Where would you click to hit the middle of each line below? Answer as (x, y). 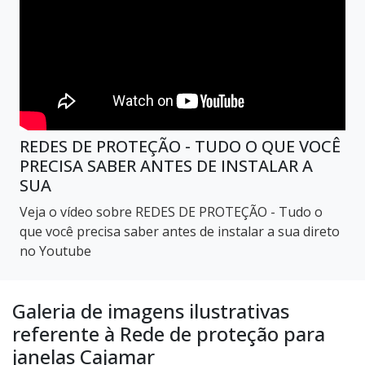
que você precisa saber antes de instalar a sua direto (180, 232)
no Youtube (55, 251)
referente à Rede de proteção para (169, 334)
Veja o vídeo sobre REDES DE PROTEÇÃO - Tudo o (171, 212)
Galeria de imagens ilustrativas (151, 311)
